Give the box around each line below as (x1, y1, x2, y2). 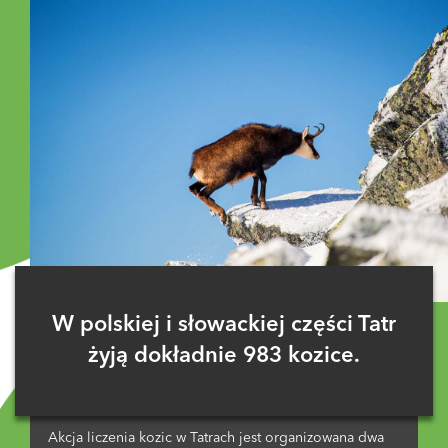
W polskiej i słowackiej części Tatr (52, 313, 396, 336)
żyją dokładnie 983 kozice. (88, 344, 360, 367)
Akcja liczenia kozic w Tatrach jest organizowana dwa (48, 430, 384, 445)
